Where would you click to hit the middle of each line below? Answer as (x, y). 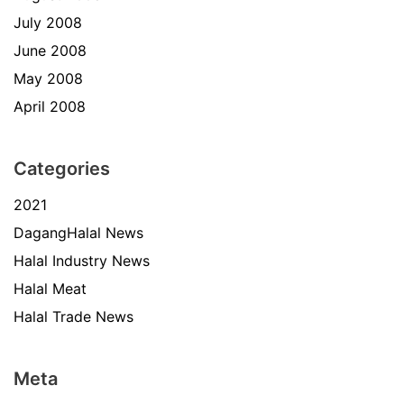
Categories (62, 168)
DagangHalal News (78, 232)
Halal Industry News (82, 260)
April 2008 (50, 106)
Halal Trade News (73, 316)
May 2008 (48, 78)
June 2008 (50, 50)
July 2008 (48, 22)
